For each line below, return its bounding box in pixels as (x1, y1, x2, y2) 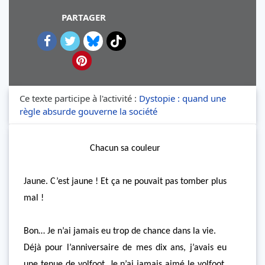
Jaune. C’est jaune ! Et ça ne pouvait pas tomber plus (24, 177, 227, 186)
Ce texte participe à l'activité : (20, 92, 139, 104)
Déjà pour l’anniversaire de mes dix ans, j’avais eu (24, 243, 227, 253)
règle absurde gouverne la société (20, 105, 157, 117)
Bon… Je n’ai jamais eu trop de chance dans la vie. (24, 227, 216, 236)
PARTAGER (61, 11, 106, 23)
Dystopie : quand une (139, 92, 226, 104)
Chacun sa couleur (90, 144, 160, 153)
